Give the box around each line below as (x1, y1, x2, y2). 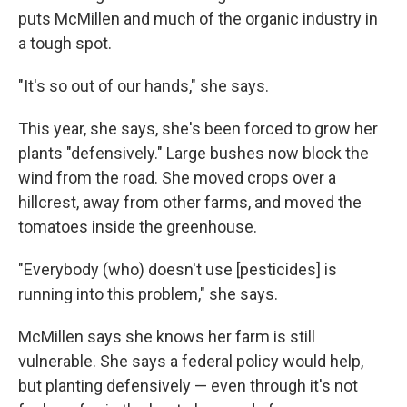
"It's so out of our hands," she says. (18, 76, 269, 96)
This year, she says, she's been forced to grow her (18, 119, 378, 139)
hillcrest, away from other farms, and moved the (18, 193, 362, 213)
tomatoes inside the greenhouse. (18, 217, 257, 237)
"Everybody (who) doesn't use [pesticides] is (18, 260, 337, 280)
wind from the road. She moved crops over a (18, 168, 336, 188)
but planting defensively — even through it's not (18, 376, 358, 396)
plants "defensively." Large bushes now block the (18, 144, 369, 164)
